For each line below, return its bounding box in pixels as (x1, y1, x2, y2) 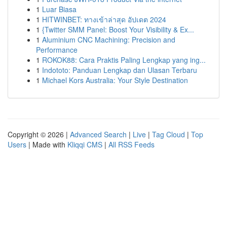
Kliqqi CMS (67, 139, 102, 149)
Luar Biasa (42, 4, 77, 14)
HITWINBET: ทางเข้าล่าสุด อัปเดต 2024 (42, 14, 166, 24)
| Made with (26, 139, 67, 149)
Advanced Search (70, 129, 127, 139)
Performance (36, 45, 78, 55)
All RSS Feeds (108, 139, 155, 149)
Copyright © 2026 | (8, 129, 70, 139)
